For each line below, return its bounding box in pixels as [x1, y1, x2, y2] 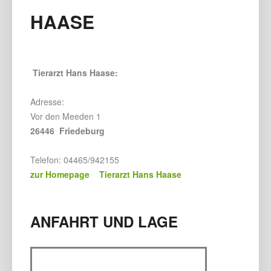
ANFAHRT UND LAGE [30, 211, 178, 232]
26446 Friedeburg [30, 124, 105, 137]
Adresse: [30, 95, 64, 108]
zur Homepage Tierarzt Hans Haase [30, 168, 181, 180]
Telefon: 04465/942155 [30, 153, 119, 166]
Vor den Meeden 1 [30, 109, 101, 122]
